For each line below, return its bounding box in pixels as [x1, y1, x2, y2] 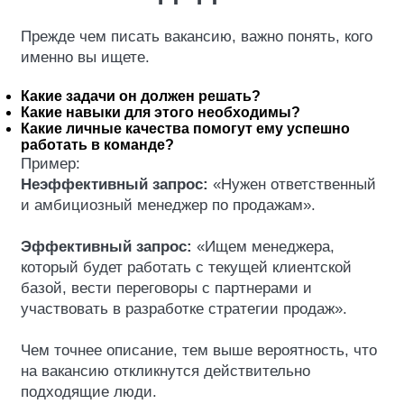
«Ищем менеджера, [192, 238, 335, 255]
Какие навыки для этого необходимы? [21, 105, 300, 120]
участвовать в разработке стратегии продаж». [21, 300, 347, 317]
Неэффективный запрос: [21, 176, 208, 193]
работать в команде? [21, 137, 174, 152]
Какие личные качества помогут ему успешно [21, 121, 350, 136]
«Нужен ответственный [208, 176, 376, 193]
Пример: [21, 155, 80, 172]
